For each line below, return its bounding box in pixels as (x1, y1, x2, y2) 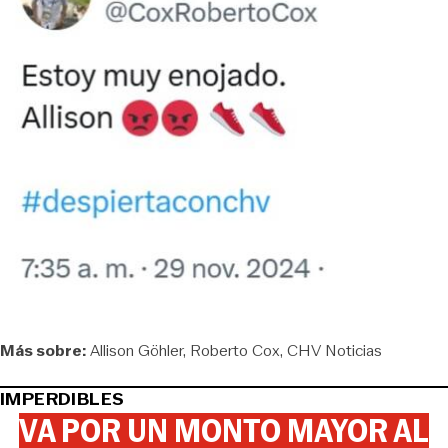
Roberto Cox (190, 338, 280, 362)
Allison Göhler (90, 338, 183, 362)
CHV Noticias (287, 338, 382, 362)
